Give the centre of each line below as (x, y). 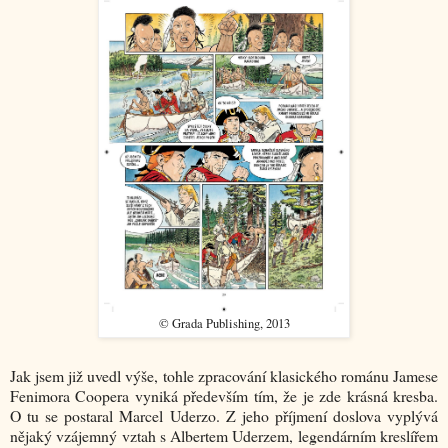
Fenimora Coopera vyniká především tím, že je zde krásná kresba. (224, 396)
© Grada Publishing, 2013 (224, 324)
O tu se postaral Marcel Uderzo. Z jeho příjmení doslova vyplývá (224, 416)
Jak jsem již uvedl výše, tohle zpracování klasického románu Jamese (224, 376)
